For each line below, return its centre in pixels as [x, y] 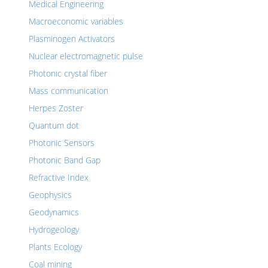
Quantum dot [54, 125]
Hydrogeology [54, 229]
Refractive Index [59, 177]
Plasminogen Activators [72, 39]
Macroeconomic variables [76, 21]
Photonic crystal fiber [68, 73]
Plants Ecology [55, 247]
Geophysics [50, 195]
